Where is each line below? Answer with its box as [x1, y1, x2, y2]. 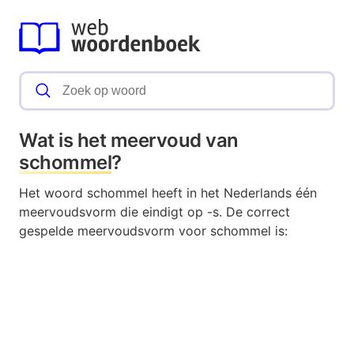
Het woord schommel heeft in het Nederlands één [19, 185, 317, 201]
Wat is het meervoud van [19, 129, 239, 153]
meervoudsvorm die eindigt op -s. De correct [19, 204, 290, 220]
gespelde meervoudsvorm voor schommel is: [19, 223, 288, 239]
